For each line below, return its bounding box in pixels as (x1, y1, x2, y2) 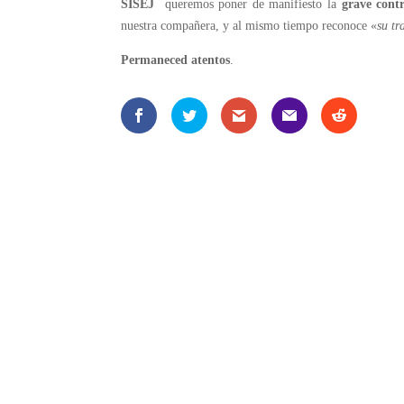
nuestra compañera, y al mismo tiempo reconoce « (121, 19, 378, 33)
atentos (191, 53, 231, 68)
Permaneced (121, 53, 188, 68)
